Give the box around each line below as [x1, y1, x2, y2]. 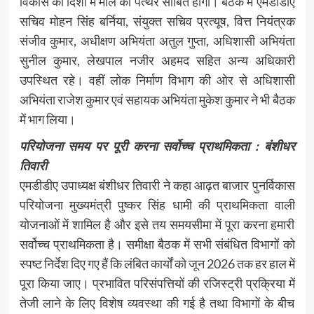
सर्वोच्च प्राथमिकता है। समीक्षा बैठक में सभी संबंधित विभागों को [19, 235, 295, 252]
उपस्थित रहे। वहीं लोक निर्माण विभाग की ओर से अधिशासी [19, 71, 295, 88]
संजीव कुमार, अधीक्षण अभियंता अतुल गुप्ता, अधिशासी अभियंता [19, 32, 295, 48]
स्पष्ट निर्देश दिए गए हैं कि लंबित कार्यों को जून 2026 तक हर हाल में [19, 255, 295, 271]
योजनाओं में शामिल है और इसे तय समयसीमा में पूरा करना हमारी [19, 216, 295, 232]
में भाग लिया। [19, 111, 76, 127]
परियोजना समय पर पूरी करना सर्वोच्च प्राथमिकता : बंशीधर [19, 137, 295, 153]
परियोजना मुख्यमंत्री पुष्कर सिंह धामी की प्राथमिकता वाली [19, 196, 295, 212]
